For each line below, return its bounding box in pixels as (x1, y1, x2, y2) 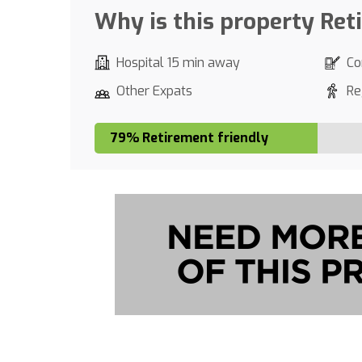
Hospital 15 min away (116, 54, 240, 71)
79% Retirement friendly (111, 129, 268, 146)
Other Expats (116, 82, 192, 99)
